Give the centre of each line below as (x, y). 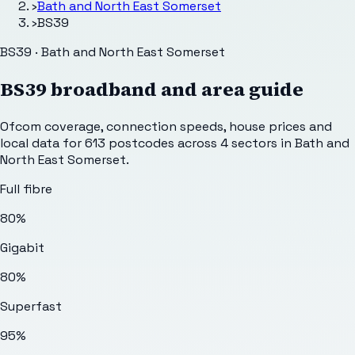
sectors (254, 143)
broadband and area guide (175, 89)
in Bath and (313, 143)
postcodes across (163, 143)
